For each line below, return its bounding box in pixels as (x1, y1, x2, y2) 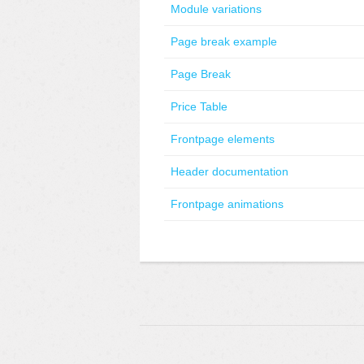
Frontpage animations (171, 197, 284, 210)
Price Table (171, 100, 227, 113)
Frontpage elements (171, 132, 275, 145)
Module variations (171, 2, 262, 15)
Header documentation (171, 165, 288, 178)
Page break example (171, 35, 277, 48)
